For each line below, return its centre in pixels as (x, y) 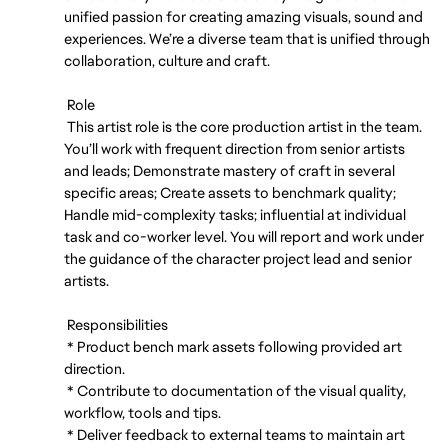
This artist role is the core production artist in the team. (243, 126)
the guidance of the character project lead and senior (238, 258)
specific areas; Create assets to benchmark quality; (230, 192)
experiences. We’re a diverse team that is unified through (247, 38)
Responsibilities (116, 324)
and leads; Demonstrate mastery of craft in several (229, 170)
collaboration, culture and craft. (167, 60)
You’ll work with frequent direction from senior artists (234, 148)
